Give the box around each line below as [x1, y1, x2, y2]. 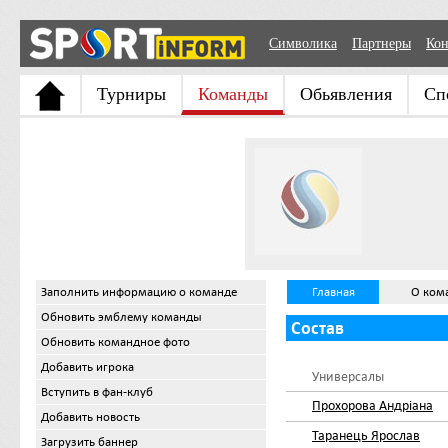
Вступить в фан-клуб [41, 385, 153, 399]
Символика [269, 36, 337, 51]
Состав [291, 318, 344, 338]
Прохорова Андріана [312, 398, 433, 413]
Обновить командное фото [41, 335, 190, 349]
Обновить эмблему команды [41, 310, 202, 324]
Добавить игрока [41, 360, 134, 374]
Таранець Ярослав [312, 428, 420, 443]
